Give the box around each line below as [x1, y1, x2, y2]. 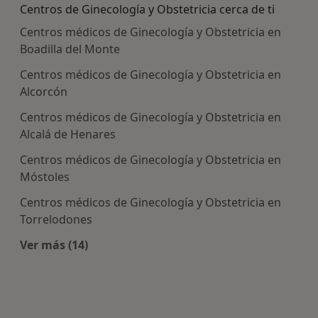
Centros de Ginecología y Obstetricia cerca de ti [20, 1, 275, 18]
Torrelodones [20, 212, 92, 228]
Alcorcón [20, 84, 67, 100]
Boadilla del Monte [20, 41, 120, 57]
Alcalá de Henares [20, 126, 116, 143]
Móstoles [20, 169, 70, 185]
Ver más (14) [20, 237, 88, 253]
